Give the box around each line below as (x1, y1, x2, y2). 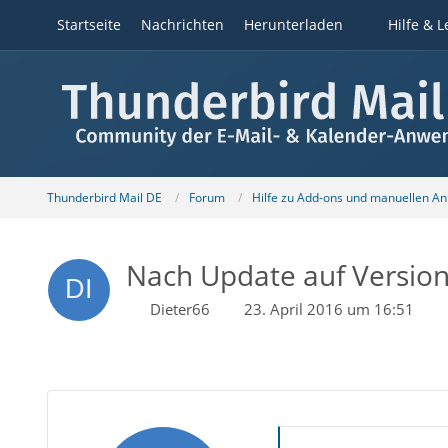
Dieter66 (149, 299, 210, 319)
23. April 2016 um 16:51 (243, 299, 414, 319)
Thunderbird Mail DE (46, 188, 162, 206)
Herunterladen (243, 15, 343, 34)
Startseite (56, 15, 121, 34)
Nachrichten (140, 15, 224, 34)
